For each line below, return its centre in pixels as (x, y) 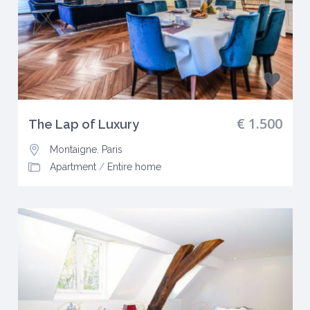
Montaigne (73, 149)
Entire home (134, 166)
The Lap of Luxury (83, 124)
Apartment (73, 166)
